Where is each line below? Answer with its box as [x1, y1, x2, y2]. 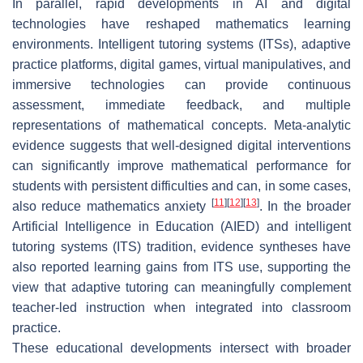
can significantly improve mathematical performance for [12, 158, 351, 173]
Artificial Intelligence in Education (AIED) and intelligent [12, 219, 351, 233]
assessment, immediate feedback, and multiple [12, 97, 351, 112]
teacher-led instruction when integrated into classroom [12, 300, 351, 314]
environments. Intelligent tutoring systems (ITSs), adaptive [12, 36, 351, 51]
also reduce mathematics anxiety [12, 199, 211, 213]
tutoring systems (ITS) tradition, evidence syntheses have [12, 239, 351, 254]
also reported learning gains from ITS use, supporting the [12, 259, 351, 274]
